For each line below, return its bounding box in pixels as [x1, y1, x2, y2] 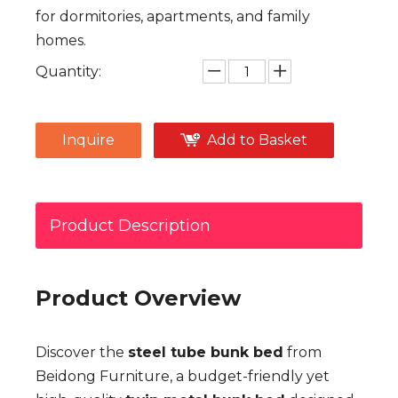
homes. [36, 32, 86, 49]
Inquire [62, 131, 115, 148]
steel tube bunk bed [128, 344, 283, 361]
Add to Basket [207, 131, 307, 148]
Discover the [36, 344, 128, 361]
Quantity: [36, 63, 101, 80]
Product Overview [36, 285, 241, 311]
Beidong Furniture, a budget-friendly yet [36, 368, 330, 385]
